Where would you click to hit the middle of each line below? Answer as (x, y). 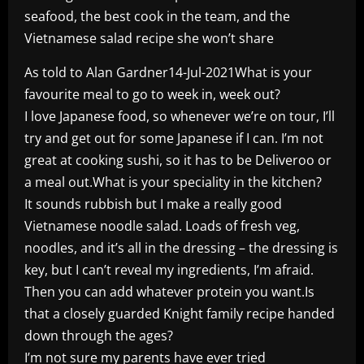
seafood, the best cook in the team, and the (157, 16)
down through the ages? (99, 335)
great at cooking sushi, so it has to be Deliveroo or (178, 160)
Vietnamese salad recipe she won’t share (149, 38)
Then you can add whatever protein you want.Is (169, 291)
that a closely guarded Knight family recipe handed (180, 313)
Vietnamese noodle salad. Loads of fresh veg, (162, 225)
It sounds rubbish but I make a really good (153, 204)
